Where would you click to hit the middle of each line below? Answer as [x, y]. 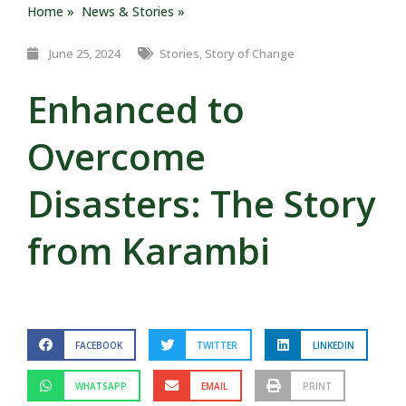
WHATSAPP [101, 386]
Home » [54, 11]
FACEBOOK [98, 345]
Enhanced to [136, 109]
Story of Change [250, 53]
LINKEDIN [333, 345]
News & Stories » [133, 11]
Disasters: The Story [201, 203]
